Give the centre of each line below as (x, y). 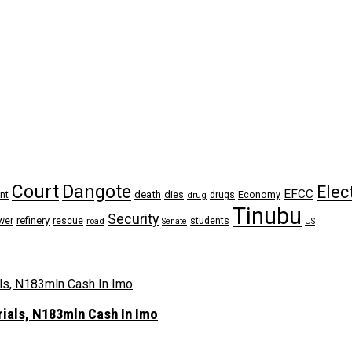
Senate (174, 222)
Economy (259, 195)
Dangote (97, 192)
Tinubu (267, 216)
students (210, 221)
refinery (33, 221)
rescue (68, 221)
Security (133, 219)
